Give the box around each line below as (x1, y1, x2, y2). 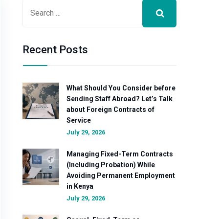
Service (66, 116, 91, 124)
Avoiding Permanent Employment (66, 172, 175, 179)
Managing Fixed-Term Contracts (66, 150, 173, 158)
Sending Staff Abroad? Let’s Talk (66, 95, 173, 103)
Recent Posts (22, 44, 88, 56)
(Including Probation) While (66, 161, 155, 169)
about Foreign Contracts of (66, 106, 154, 113)
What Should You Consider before (66, 84, 175, 92)
